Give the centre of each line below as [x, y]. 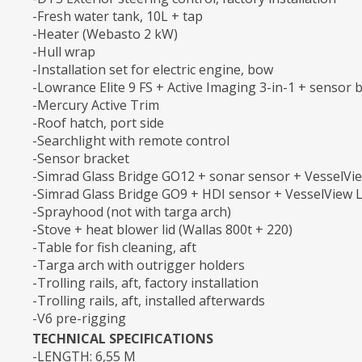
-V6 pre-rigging [79, 318]
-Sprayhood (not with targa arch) [132, 211]
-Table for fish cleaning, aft [114, 247]
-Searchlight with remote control [131, 140]
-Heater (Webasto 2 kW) [105, 34]
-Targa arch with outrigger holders [139, 265]
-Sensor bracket [81, 158]
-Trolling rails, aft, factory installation [145, 282]
